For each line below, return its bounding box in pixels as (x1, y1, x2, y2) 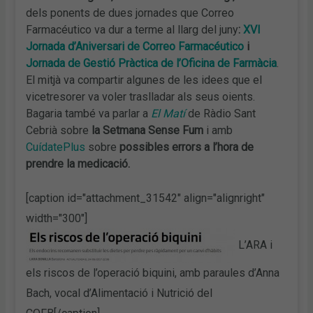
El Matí (151, 107, 186, 121)
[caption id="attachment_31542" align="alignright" (26, 191, 265, 205)
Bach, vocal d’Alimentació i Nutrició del (26, 286, 213, 300)
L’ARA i (235, 238, 273, 252)
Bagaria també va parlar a (26, 107, 152, 121)
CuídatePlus (26, 140, 86, 154)
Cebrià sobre (26, 124, 89, 138)
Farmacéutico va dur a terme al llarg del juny (26, 23, 239, 37)
